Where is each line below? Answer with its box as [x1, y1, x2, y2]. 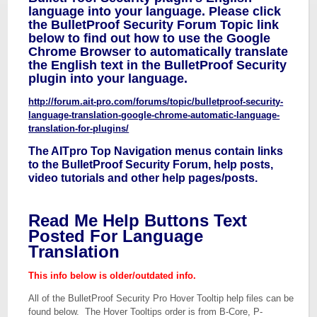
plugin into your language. [28, 71, 188, 86]
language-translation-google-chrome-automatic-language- [28, 110, 280, 120]
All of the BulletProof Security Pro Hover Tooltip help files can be [28, 293, 294, 304]
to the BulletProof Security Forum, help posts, [28, 158, 274, 171]
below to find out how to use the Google [28, 31, 271, 45]
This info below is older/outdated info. [28, 270, 197, 281]
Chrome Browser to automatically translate [28, 45, 289, 59]
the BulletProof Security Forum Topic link [28, 18, 279, 32]
